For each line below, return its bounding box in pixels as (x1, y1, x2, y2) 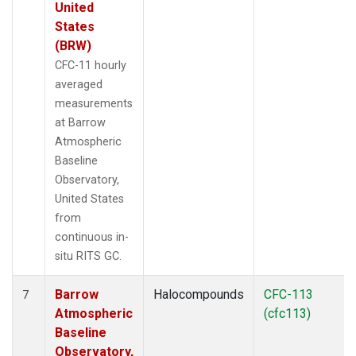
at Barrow (55, 115, 106, 130)
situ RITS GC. (55, 249, 122, 263)
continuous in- (55, 230, 129, 244)
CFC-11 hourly (55, 58, 126, 72)
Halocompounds (153, 286, 244, 302)
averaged (55, 77, 103, 91)
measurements (55, 96, 133, 110)
